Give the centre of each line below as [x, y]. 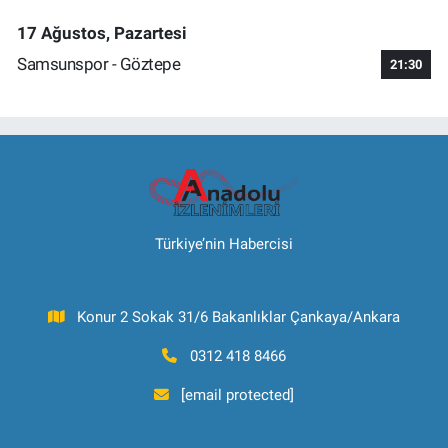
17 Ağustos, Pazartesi [102, 32]
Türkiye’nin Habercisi [224, 244]
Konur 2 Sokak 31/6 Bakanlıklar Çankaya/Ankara [239, 317]
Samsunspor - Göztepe [98, 64]
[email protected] [238, 395]
